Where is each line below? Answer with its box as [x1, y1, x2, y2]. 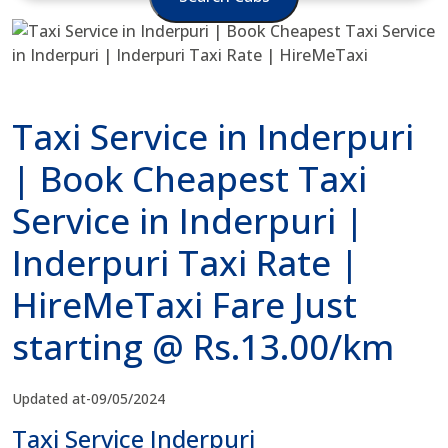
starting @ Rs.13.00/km [12, 323, 394, 370]
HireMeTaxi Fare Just [12, 281, 357, 328]
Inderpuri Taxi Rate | [12, 239, 359, 286]
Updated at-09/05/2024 [12, 389, 165, 408]
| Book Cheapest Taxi [12, 155, 367, 202]
